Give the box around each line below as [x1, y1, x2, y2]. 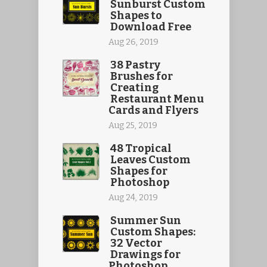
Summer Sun [110, 214, 181, 228]
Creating [110, 81, 159, 95]
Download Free [110, 20, 191, 34]
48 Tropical [110, 142, 172, 156]
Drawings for [110, 248, 181, 262]
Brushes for [110, 70, 173, 83]
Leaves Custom [110, 153, 191, 167]
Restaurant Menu [110, 92, 204, 106]
